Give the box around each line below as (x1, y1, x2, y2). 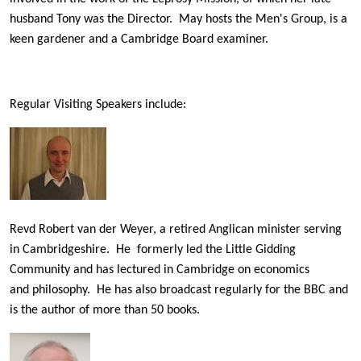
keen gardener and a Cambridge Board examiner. (10, 33, 268, 47)
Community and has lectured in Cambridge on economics (10, 263, 309, 277)
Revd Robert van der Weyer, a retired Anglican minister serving (10, 223, 342, 237)
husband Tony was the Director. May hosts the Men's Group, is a (10, 13, 347, 27)
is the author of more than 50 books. (10, 304, 200, 317)
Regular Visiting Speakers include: (10, 98, 186, 112)
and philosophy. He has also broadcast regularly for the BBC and (10, 284, 348, 297)
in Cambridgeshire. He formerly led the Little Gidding (10, 243, 296, 257)
